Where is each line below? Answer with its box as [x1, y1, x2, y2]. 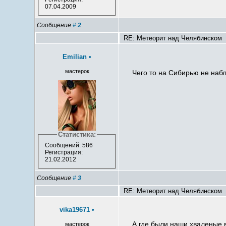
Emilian [63, 53, 87, 61]
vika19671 [60, 206, 90, 214]
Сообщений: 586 [44, 142, 93, 149]
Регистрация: [44, 149, 83, 156]
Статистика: [58, 131, 96, 139]
